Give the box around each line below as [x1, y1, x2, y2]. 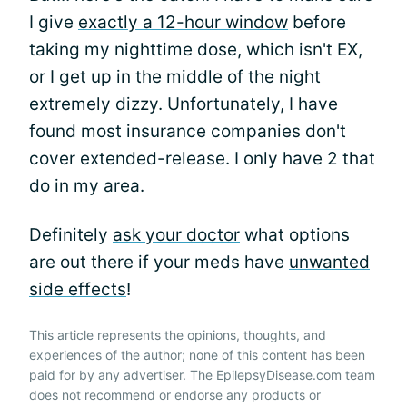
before [288, 11, 346, 33]
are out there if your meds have [29, 251, 289, 273]
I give [29, 11, 78, 33]
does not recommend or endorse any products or [29, 386, 321, 402]
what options [240, 223, 350, 245]
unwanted [289, 251, 370, 273]
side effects [29, 278, 126, 300]
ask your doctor [113, 223, 240, 245]
